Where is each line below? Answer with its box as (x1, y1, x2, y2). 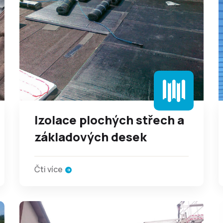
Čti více (34, 164, 63, 175)
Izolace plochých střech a (34, 111, 184, 128)
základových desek (34, 128, 147, 145)
